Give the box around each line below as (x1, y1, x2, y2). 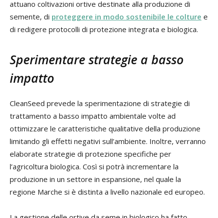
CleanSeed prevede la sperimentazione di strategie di (10, 98, 190, 108)
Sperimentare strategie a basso (10, 51, 183, 68)
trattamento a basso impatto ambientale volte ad (10, 110, 176, 121)
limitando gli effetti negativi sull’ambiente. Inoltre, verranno (10, 136, 206, 146)
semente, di (10, 11, 52, 21)
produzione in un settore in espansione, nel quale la (10, 174, 181, 184)
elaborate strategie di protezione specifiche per (10, 148, 171, 159)
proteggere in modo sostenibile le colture (52, 11, 201, 21)
